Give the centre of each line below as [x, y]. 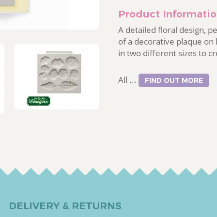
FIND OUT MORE [174, 80]
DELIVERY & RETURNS [65, 206]
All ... [128, 80]
